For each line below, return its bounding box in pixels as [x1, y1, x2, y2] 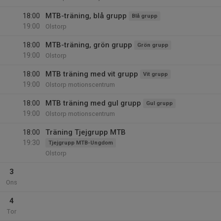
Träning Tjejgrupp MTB [45, 128, 126, 137]
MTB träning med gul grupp [45, 99, 141, 108]
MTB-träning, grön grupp [45, 40, 132, 49]
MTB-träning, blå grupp [45, 11, 127, 20]
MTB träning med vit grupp [45, 70, 138, 78]
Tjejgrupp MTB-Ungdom [48, 140, 113, 146]
